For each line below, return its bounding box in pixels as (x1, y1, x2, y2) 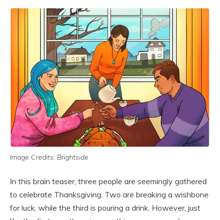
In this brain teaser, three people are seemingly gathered (10, 176, 207, 187)
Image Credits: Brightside (10, 153, 88, 162)
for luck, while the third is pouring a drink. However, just (10, 203, 200, 213)
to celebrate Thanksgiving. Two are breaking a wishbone (10, 190, 209, 200)
